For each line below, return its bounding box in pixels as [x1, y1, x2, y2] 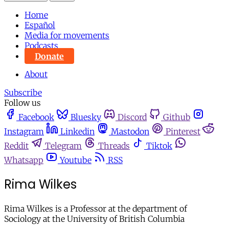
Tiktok [146, 141, 172, 151]
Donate [35, 51, 64, 61]
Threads [98, 141, 130, 151]
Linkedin [60, 126, 95, 137]
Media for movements [25, 30, 109, 41]
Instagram [4, 126, 44, 137]
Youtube [60, 155, 91, 166]
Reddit [4, 141, 29, 151]
